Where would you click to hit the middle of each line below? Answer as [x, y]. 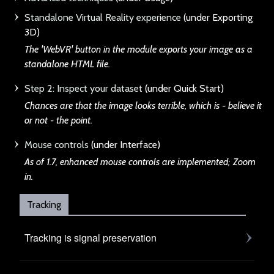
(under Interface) [124, 145]
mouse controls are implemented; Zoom [177, 162]
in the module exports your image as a [178, 50]
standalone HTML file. [67, 64]
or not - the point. [58, 120]
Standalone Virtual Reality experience [103, 18]
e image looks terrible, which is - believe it [182, 106]
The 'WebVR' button [64, 50]
